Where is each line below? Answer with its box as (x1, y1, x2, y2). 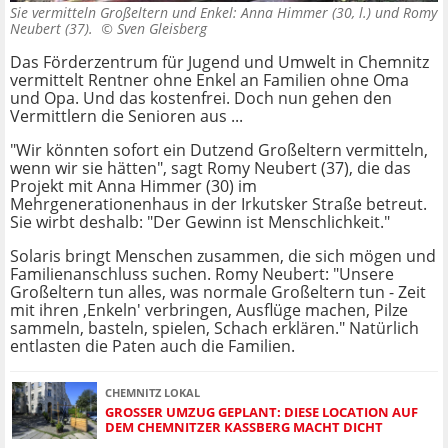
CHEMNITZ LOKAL (105, 384, 200, 400)
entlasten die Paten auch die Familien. (10, 335, 295, 358)
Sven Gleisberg (117, 19, 207, 39)
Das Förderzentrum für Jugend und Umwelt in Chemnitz (10, 51, 429, 74)
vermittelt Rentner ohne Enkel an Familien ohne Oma (10, 69, 409, 92)
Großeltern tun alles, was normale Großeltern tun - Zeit (10, 281, 426, 304)
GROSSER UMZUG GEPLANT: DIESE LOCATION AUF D (105, 402, 418, 421)
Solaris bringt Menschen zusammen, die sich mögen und (10, 245, 436, 268)
